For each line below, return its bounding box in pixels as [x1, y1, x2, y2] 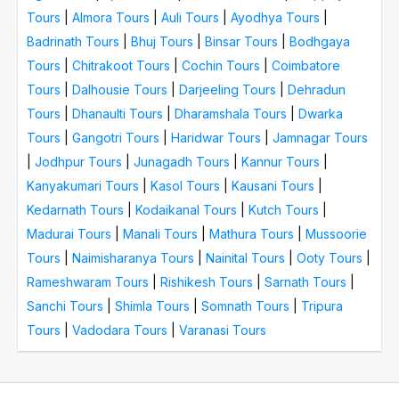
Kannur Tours [241, 153, 320, 169]
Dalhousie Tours [72, 81, 167, 97]
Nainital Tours [206, 249, 285, 265]
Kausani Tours [232, 177, 314, 193]
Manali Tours [123, 225, 198, 241]
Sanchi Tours [27, 297, 103, 313]
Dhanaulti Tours [72, 105, 163, 121]
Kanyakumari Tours [27, 177, 139, 193]
